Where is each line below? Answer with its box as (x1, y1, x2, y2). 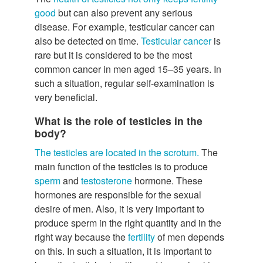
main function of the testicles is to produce (35, 160, 208, 174)
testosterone (81, 174, 134, 188)
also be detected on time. (35, 33, 141, 48)
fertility (128, 230, 157, 244)
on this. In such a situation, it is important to (35, 244, 212, 258)
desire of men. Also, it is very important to (35, 202, 204, 216)
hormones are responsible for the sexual (35, 188, 201, 202)
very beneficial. (35, 90, 97, 104)
